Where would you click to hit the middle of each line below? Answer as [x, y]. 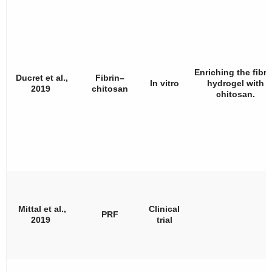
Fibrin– [110, 77]
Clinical [164, 209]
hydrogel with [236, 83]
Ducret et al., [42, 77]
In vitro [164, 83]
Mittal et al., [42, 209]
